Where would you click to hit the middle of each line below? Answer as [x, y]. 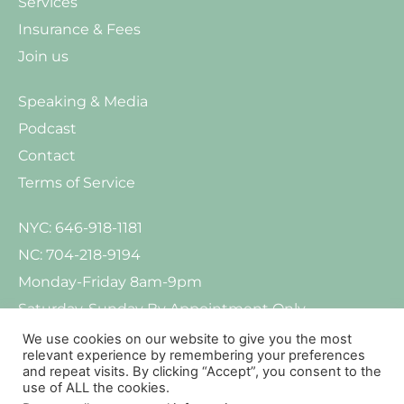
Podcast [47, 128]
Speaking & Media [83, 101]
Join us [43, 56]
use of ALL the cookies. [96, 388]
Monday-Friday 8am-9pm [110, 281]
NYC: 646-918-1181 [80, 227]
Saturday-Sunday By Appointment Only [162, 308]
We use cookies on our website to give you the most [187, 339]
